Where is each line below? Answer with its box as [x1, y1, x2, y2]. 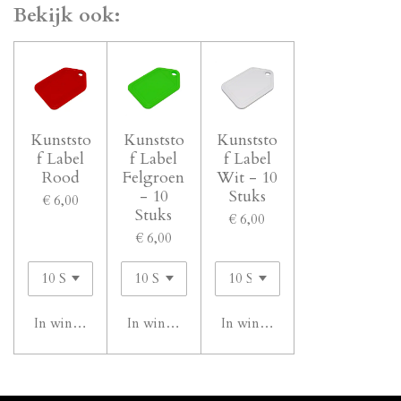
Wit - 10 [217, 166, 278, 189]
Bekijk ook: [13, 3, 120, 30]
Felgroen [123, 166, 185, 189]
